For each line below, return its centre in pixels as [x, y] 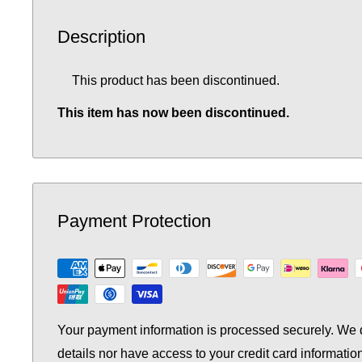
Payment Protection [134, 221]
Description [101, 37]
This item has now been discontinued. [173, 113]
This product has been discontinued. [176, 81]
